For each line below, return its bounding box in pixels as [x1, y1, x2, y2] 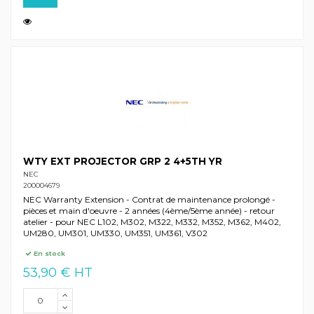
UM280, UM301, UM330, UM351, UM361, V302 [22, 228, 207, 239]
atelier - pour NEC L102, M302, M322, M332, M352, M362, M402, [22, 217, 281, 228]
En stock [32, 249, 66, 257]
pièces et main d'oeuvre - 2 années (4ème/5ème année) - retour [22, 205, 275, 217]
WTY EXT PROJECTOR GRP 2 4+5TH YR [22, 156, 222, 168]
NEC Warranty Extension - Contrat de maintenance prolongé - [22, 194, 275, 205]
